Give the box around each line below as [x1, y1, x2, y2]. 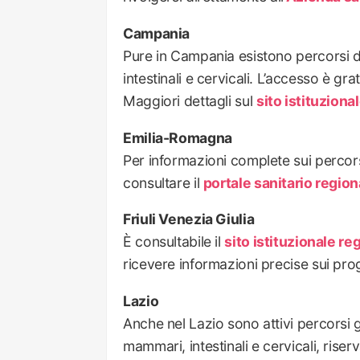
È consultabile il [123, 233, 225, 251]
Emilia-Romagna [123, 129, 232, 146]
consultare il [123, 174, 203, 191]
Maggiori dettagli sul [123, 92, 256, 110]
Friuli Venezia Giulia [123, 211, 255, 228]
